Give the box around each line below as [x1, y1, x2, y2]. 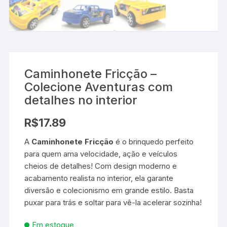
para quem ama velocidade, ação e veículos [24, 149, 178, 159]
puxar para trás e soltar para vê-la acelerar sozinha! [24, 198, 202, 208]
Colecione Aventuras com [24, 80, 173, 95]
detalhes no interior [24, 93, 138, 108]
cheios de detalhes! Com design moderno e [24, 161, 177, 171]
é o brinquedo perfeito [113, 137, 194, 147]
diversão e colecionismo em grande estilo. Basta [24, 185, 194, 196]
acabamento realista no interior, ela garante [24, 173, 174, 183]
